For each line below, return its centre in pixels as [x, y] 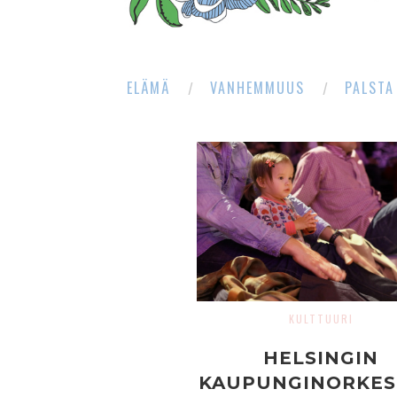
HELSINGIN [321, 358]
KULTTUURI [321, 319]
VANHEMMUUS [257, 88]
